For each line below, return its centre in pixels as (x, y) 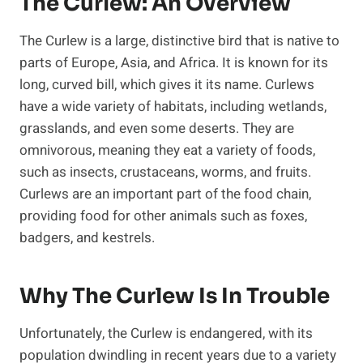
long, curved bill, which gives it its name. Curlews (167, 84)
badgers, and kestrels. (87, 237)
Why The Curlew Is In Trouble (175, 296)
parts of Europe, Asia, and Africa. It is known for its (174, 62)
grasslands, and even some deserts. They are (157, 128)
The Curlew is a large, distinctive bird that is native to (179, 41)
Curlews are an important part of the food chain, (165, 194)
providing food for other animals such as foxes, (163, 216)
